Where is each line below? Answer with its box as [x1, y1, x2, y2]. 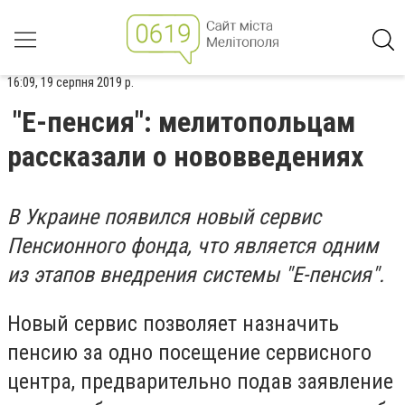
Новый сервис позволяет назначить [7, 310, 339, 336]
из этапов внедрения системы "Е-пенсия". [7, 262, 390, 287]
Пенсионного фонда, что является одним [7, 233, 379, 259]
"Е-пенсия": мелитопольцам [13, 105, 355, 139]
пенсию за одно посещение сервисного [7, 339, 372, 365]
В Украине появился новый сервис [7, 204, 321, 230]
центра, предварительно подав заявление [7, 368, 393, 394]
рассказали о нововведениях [7, 139, 363, 174]
